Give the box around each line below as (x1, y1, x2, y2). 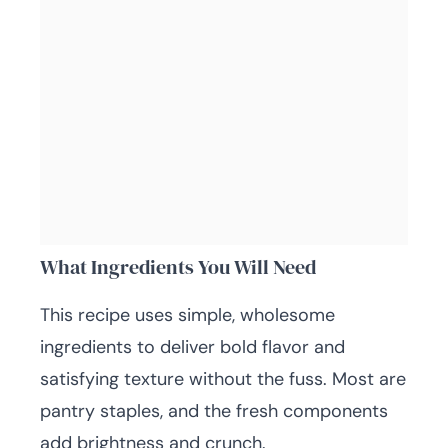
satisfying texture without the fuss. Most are (40, 367, 406, 391)
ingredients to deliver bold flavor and (40, 335, 345, 359)
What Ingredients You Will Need (40, 253, 316, 281)
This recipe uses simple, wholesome (40, 303, 335, 327)
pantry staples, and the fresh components (40, 399, 388, 423)
